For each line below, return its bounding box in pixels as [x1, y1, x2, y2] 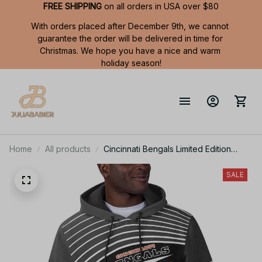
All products [45, 143, 91, 154]
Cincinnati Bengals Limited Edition [104, 143, 231, 154]
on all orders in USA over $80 [102, 1, 219, 11]
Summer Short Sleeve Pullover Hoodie [104, 156, 252, 167]
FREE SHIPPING [43, 1, 102, 11]
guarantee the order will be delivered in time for [37, 33, 223, 43]
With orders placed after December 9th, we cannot [31, 20, 229, 31]
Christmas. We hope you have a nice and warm [39, 45, 220, 56]
